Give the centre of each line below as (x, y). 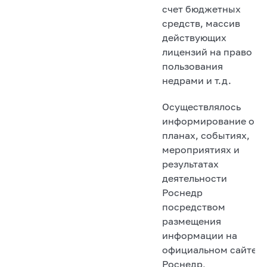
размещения (192, 221)
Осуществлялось (201, 106)
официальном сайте (209, 249)
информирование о (208, 121)
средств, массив (201, 23)
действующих (194, 37)
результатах (190, 164)
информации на (200, 235)
